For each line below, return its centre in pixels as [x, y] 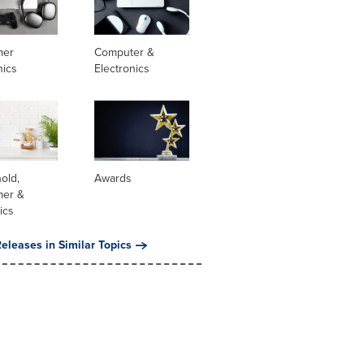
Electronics [121, 68]
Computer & [124, 52]
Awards [113, 179]
